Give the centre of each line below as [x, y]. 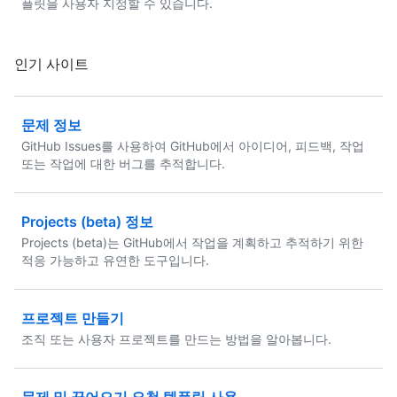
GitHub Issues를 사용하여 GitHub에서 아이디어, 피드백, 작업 [193, 146]
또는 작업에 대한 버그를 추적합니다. [123, 163]
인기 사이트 [51, 64]
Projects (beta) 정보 [87, 222]
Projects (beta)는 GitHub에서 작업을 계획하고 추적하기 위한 [192, 242]
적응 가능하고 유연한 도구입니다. [115, 260]
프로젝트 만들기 [73, 318]
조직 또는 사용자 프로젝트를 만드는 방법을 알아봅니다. [176, 339]
